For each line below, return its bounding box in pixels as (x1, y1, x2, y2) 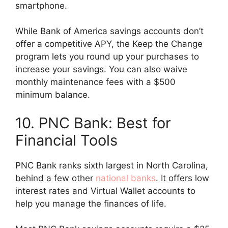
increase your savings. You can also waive (15, 64, 187, 75)
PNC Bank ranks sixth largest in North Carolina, (15, 160, 208, 170)
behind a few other (15, 173, 96, 183)
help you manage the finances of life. (15, 198, 169, 209)
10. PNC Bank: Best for (15, 113, 171, 132)
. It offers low (156, 173, 209, 183)
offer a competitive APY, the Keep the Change (15, 39, 203, 49)
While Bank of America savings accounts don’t (15, 26, 204, 37)
